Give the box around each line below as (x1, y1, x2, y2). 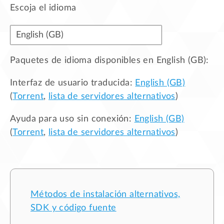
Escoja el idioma (10, 3, 76, 12)
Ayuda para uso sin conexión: (10, 114, 134, 123)
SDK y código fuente (30, 203, 116, 212)
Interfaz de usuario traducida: (10, 78, 135, 87)
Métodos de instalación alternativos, (30, 189, 180, 199)
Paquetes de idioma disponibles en (10, 55, 156, 65)
